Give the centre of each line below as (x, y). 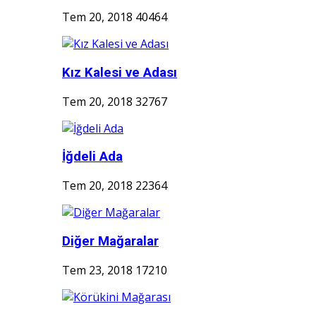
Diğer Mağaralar (110, 241)
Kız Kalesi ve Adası (120, 73)
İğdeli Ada (92, 157)
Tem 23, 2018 (97, 270)
